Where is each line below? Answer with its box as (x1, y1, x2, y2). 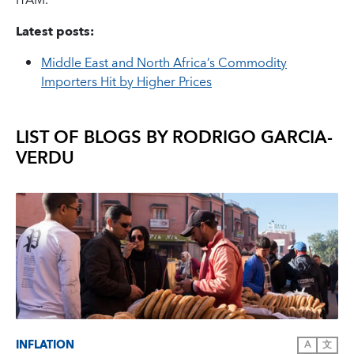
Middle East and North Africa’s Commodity (41, 52, 287, 74)
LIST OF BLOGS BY (16, 122, 172, 153)
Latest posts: (16, 21, 94, 43)
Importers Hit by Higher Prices (41, 71, 212, 93)
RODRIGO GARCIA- (172, 122, 333, 153)
